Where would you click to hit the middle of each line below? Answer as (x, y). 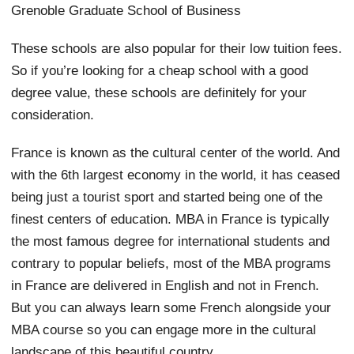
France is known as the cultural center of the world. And (176, 152)
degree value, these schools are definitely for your (159, 92)
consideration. (53, 114)
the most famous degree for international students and (171, 241)
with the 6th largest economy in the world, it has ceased (176, 174)
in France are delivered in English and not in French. (166, 285)
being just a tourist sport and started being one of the (167, 196)
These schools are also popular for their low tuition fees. (177, 48)
